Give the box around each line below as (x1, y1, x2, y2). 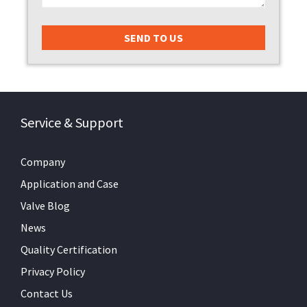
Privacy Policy (21, 264, 85, 278)
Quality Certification (21, 242, 117, 256)
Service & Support (21, 113, 123, 131)
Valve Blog (21, 198, 70, 212)
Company (21, 154, 65, 169)
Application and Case (21, 176, 119, 191)
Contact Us (21, 286, 73, 300)
